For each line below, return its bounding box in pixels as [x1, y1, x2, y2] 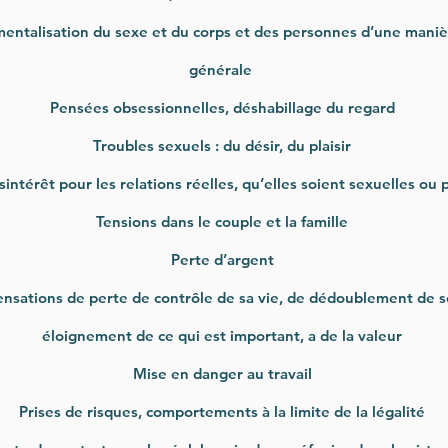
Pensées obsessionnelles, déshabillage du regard [45, 98, 399, 117]
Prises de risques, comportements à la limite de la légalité [15, 402, 429, 421]
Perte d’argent [166, 250, 278, 269]
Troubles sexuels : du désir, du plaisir [89, 136, 355, 155]
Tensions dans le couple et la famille [92, 212, 352, 231]
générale [188, 60, 256, 79]
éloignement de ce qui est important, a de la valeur [38, 326, 406, 345]
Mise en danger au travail [128, 364, 316, 383]
